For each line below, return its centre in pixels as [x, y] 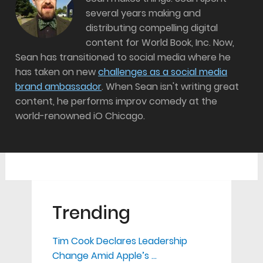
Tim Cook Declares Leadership [119, 241]
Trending [91, 213]
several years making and [144, 14]
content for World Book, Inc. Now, [160, 43]
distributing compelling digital [152, 28]
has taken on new [57, 72]
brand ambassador [59, 87]
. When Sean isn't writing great [171, 87]
